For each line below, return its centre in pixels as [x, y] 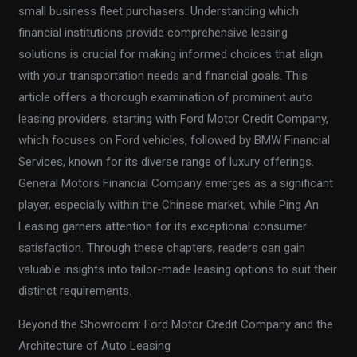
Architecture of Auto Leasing [95, 346]
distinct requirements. [75, 291]
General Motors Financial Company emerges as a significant [176, 184]
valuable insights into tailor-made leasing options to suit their [178, 270]
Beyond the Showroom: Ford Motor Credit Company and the [176, 325]
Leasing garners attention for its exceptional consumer [163, 227]
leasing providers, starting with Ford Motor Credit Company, [174, 119]
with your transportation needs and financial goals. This [163, 76]
